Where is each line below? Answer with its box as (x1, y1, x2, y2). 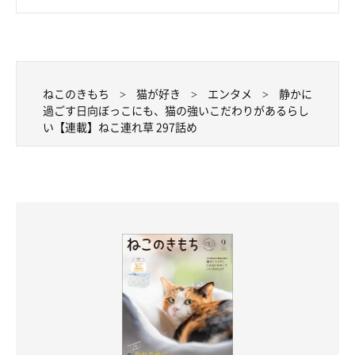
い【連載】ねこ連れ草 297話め (43, 119, 197, 136)
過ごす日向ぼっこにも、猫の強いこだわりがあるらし (43, 102, 309, 119)
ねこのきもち (43, 86, 109, 102)
